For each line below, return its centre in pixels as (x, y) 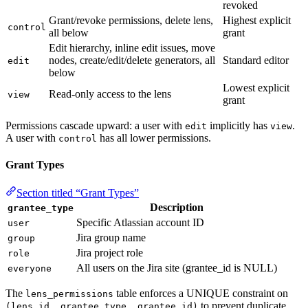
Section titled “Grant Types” (78, 193)
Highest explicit (257, 20)
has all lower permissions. (154, 137)
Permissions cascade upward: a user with (95, 125)
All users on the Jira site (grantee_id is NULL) (177, 268)
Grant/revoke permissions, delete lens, (131, 20)
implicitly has (239, 125)
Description (177, 208)
